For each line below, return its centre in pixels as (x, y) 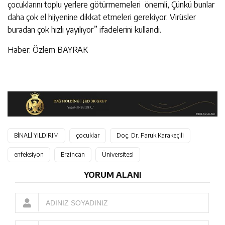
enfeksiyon (29, 155)
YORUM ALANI (113, 175)
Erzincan (73, 155)
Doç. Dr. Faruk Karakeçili (150, 136)
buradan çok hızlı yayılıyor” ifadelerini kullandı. (84, 29)
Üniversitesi (118, 155)
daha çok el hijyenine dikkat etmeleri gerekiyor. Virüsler (102, 17)
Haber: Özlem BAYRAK (48, 49)
